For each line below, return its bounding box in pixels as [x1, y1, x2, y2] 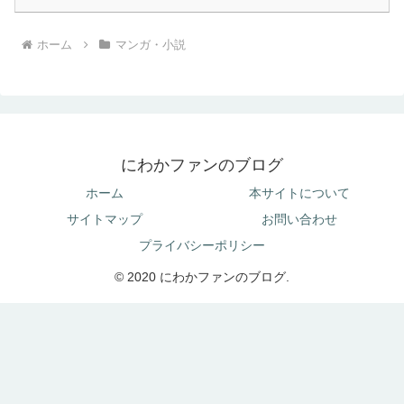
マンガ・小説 [115, 38, 186, 52]
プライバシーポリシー [139, 238, 265, 253]
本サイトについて [249, 186, 350, 201]
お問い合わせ [262, 212, 337, 227]
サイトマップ [67, 212, 142, 227]
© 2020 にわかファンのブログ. [115, 270, 289, 285]
